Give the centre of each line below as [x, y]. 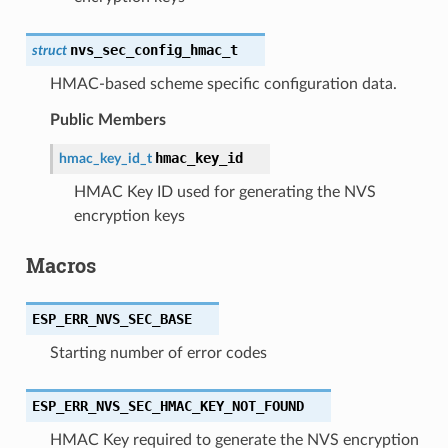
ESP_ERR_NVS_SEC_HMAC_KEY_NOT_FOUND [167, 405]
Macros [60, 264]
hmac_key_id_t [105, 158]
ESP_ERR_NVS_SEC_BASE [111, 318]
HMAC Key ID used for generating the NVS [224, 191]
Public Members [107, 119]
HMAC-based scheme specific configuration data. [223, 83]
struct [49, 50]
